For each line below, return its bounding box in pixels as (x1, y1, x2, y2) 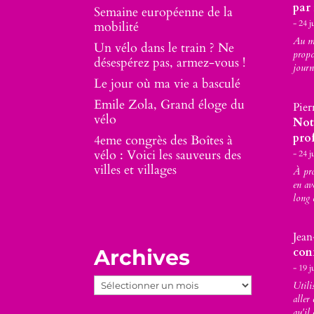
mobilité (94, 18, 139, 36)
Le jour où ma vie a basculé (94, 74, 241, 93)
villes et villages (94, 161, 177, 179)
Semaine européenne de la (94, 3, 233, 21)
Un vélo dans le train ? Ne (94, 39, 235, 57)
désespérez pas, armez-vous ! (94, 53, 246, 71)
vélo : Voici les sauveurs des (94, 146, 242, 164)
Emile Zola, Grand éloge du (94, 95, 245, 114)
